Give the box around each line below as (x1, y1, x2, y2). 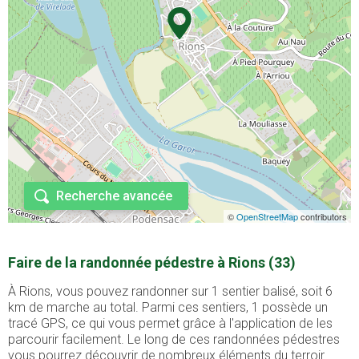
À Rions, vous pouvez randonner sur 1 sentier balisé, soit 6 (8, 284, 333, 300)
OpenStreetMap (236, 210, 298, 224)
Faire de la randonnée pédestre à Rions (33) (8, 254, 296, 272)
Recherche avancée (56, 188, 172, 204)
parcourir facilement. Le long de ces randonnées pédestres (8, 332, 340, 348)
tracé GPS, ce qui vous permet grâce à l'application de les (8, 316, 333, 332)
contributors (298, 210, 347, 224)
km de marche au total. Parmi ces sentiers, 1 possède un (8, 300, 328, 316)
